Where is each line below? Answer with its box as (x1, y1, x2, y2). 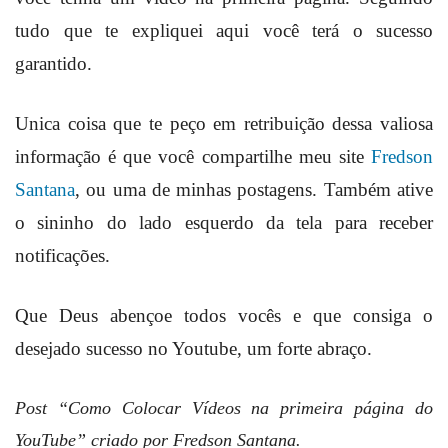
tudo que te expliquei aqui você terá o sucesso (15, 19, 433, 41)
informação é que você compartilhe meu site (15, 145, 371, 167)
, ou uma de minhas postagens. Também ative (75, 178, 433, 200)
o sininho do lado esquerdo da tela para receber (15, 211, 433, 233)
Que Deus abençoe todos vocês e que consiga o (15, 304, 433, 326)
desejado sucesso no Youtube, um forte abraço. (15, 337, 372, 359)
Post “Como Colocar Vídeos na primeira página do (15, 397, 433, 418)
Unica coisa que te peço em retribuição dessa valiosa (15, 112, 433, 134)
